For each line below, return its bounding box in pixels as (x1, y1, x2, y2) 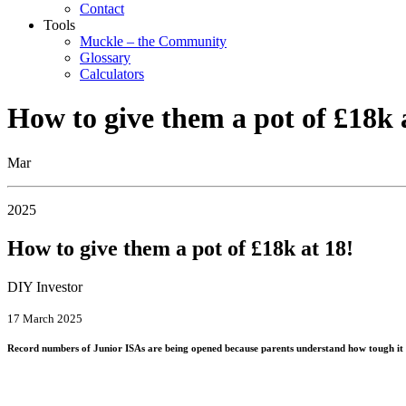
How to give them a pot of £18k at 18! (7, 236, 353, 260)
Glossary (80, 50, 130, 65)
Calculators (80, 66, 144, 82)
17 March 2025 (7, 311, 82, 325)
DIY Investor (7, 278, 82, 295)
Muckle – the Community (80, 34, 227, 49)
